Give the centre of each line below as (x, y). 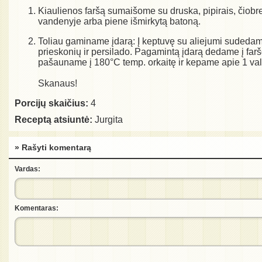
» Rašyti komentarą (53, 148)
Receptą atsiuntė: (54, 120)
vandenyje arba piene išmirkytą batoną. (119, 22)
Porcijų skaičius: (51, 104)
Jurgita (108, 120)
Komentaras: (37, 208)
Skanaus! (58, 84)
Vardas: (27, 169)
